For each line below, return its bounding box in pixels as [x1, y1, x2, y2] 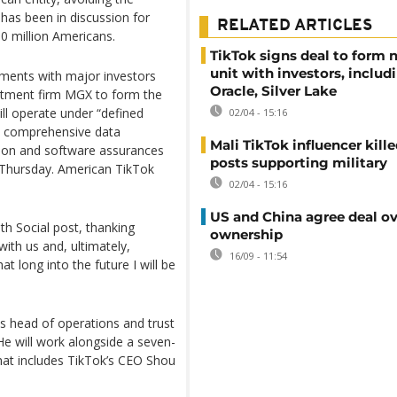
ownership [210, 226, 283, 243]
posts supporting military [210, 154, 387, 171]
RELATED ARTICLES [217, 18, 372, 35]
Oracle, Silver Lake [210, 82, 337, 99]
